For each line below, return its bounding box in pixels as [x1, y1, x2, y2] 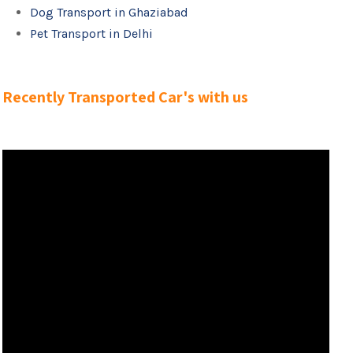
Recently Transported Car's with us [2, 87, 249, 107]
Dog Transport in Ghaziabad [30, 5, 189, 20]
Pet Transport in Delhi [30, 26, 154, 41]
